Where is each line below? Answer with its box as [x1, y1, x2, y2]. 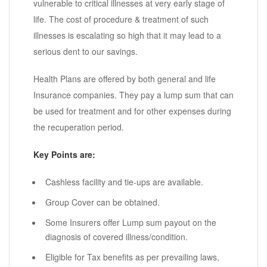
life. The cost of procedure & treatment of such [33, 13, 209, 26]
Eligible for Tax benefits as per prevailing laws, [45, 251, 219, 263]
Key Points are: [33, 148, 95, 161]
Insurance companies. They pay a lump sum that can [33, 89, 234, 101]
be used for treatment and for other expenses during [33, 105, 231, 117]
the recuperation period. [33, 121, 124, 133]
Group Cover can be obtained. [45, 196, 160, 209]
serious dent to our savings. [33, 45, 138, 58]
